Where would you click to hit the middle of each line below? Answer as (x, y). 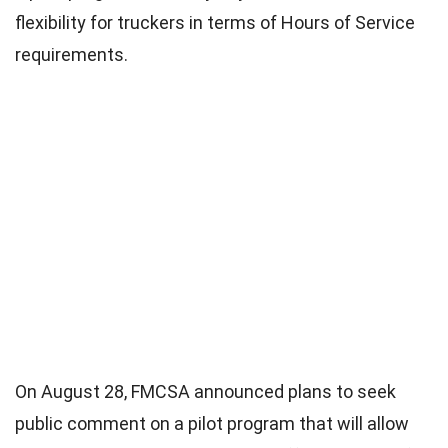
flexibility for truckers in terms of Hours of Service (215, 23)
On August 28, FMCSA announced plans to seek (205, 391)
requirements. (71, 55)
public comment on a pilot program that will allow (212, 423)
